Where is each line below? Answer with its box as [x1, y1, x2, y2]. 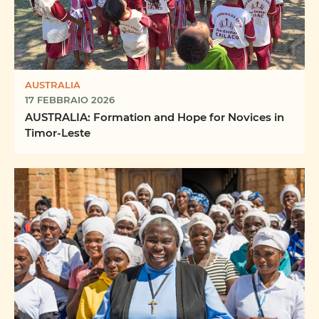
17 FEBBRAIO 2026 [25, 93, 115, 106]
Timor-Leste [25, 125, 90, 140]
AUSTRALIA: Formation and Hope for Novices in [25, 110, 284, 125]
